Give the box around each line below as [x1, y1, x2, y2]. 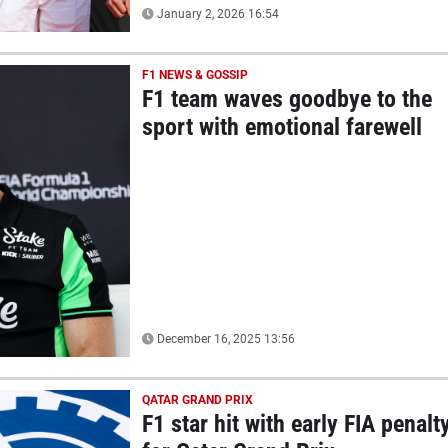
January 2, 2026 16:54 [153, 6, 279, 21]
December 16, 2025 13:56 [153, 331, 295, 346]
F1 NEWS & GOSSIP [141, 67, 248, 82]
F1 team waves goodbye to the [141, 84, 432, 113]
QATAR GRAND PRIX [141, 392, 253, 407]
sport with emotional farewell [141, 112, 422, 141]
